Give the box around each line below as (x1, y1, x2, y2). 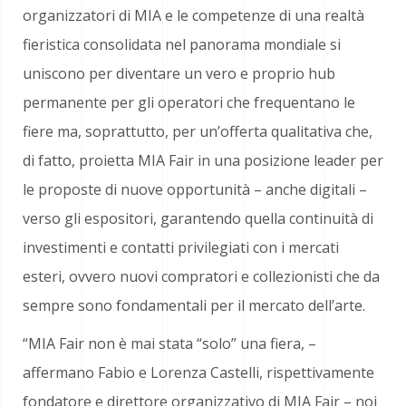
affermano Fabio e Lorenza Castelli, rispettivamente (23, 362, 374, 382)
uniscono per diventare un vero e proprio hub (23, 63, 335, 83)
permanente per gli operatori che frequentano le (23, 92, 355, 112)
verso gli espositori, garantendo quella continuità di (23, 208, 373, 228)
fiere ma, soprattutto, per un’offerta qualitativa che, (23, 121, 372, 141)
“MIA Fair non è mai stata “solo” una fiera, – (23, 333, 316, 353)
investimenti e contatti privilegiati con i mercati (23, 237, 339, 257)
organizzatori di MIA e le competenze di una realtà (23, 5, 364, 25)
